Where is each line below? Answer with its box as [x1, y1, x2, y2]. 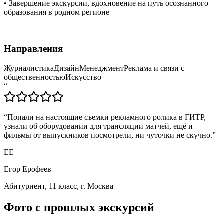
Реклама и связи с [124, 63, 184, 72]
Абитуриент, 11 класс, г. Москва [4, 181, 113, 190]
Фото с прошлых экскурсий [4, 200, 154, 214]
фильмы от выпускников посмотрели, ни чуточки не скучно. [4, 130, 212, 139]
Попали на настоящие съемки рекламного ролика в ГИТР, [7, 112, 206, 121]
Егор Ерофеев [4, 164, 51, 173]
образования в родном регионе [4, 8, 109, 17]
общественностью [4, 72, 65, 81]
